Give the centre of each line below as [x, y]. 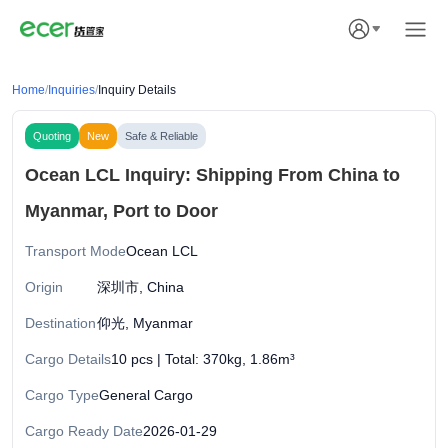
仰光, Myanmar [145, 323]
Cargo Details [68, 359]
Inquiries [71, 90]
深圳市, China [140, 287]
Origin [44, 287]
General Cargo [146, 395]
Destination [60, 323]
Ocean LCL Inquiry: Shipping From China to [212, 175]
